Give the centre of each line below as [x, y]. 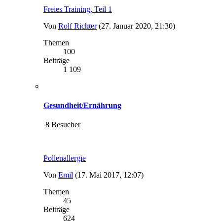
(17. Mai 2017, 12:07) [109, 175]
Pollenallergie [65, 158]
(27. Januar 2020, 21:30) [137, 26]
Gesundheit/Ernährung [82, 105]
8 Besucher [62, 125]
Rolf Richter [77, 26]
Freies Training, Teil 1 [78, 9]
